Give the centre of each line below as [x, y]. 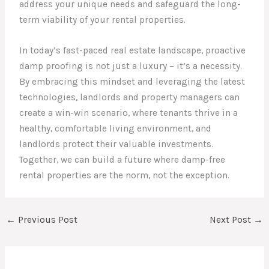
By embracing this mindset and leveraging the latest [132, 82]
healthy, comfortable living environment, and [116, 129]
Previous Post [47, 219]
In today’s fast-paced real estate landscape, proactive [133, 51]
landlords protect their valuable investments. [116, 144]
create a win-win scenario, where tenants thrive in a [129, 113]
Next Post [231, 219]
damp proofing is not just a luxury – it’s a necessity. [131, 66]
